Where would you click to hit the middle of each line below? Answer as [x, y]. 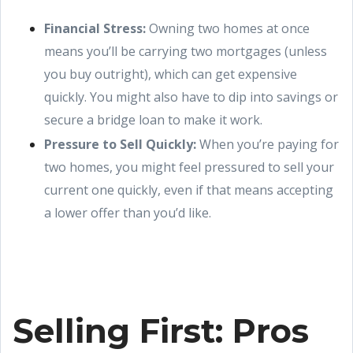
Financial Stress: [95, 28]
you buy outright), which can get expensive [171, 74]
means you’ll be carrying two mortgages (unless [186, 51]
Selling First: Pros [161, 331]
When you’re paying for [268, 144]
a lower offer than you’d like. [128, 213]
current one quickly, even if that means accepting [189, 190]
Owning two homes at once [228, 28]
